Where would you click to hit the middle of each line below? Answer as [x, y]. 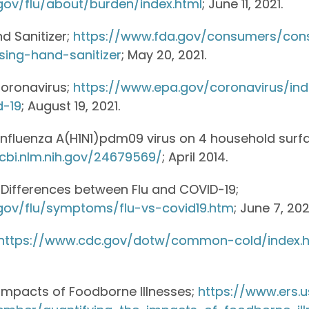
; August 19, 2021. [71, 106]
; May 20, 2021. [164, 54]
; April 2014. [195, 157]
